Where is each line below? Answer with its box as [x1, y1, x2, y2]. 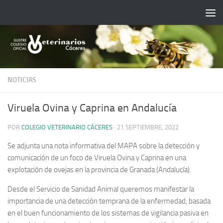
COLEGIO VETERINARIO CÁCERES [21, 123, 112, 131]
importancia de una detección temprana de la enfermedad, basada [7, 196, 211, 206]
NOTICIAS [7, 75, 36, 84]
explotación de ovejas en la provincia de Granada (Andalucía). [7, 165, 191, 174]
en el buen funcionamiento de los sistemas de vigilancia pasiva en [7, 208, 209, 218]
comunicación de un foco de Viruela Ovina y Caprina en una [7, 153, 186, 162]
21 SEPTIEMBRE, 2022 [117, 123, 179, 131]
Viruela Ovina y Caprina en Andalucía [7, 101, 177, 114]
